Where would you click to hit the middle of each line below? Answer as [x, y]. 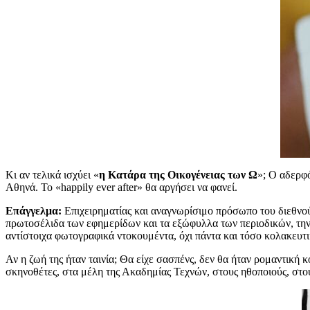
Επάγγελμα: [34, 210]
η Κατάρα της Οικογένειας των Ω [178, 174]
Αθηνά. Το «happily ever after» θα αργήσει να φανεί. [121, 187]
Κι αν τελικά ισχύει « [52, 174]
